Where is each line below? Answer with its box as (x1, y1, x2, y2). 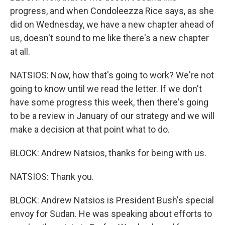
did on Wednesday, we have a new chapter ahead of (10, 19, 214, 30)
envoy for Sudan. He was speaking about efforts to (10, 208, 212, 219)
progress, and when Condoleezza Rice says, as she (10, 6, 214, 16)
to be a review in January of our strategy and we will (10, 110, 214, 121)
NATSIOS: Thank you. (10, 171, 94, 182)
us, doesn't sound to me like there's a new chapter (10, 33, 209, 43)
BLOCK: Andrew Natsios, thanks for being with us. (10, 148, 206, 158)
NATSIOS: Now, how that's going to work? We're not (10, 70, 214, 80)
